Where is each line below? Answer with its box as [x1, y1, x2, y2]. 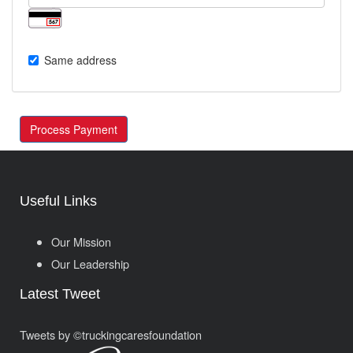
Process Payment [30, 121, 117, 137]
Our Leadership [51, 255, 129, 272]
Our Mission [51, 232, 111, 250]
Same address [44, 51, 117, 68]
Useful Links [20, 192, 97, 209]
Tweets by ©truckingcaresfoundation [20, 325, 202, 343]
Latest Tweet [20, 285, 100, 302]
